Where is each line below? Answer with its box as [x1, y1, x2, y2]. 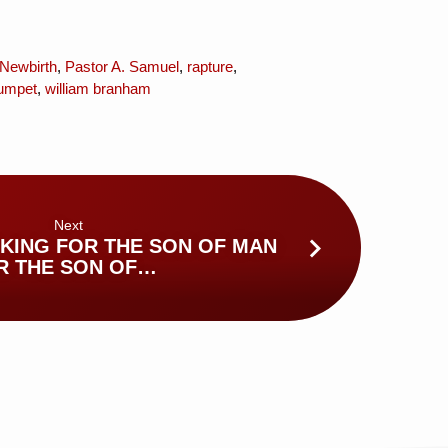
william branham [44, 79, 151, 97]
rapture [186, 57, 233, 75]
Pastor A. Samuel [64, 57, 179, 75]
